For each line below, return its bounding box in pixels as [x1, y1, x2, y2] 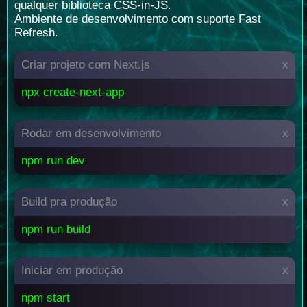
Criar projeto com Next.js [21, 58, 150, 71]
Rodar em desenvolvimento [21, 126, 161, 140]
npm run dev [21, 153, 85, 167]
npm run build [21, 222, 90, 236]
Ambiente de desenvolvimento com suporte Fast [14, 12, 261, 25]
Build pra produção [21, 195, 117, 208]
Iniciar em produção [21, 263, 123, 277]
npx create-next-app [21, 85, 124, 99]
